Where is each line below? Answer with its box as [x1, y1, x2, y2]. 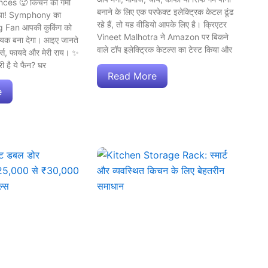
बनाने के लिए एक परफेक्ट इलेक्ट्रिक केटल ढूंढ [97, 6, 234, 17]
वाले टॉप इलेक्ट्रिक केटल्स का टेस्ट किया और [97, 44, 232, 54]
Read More [108, 69, 157, 82]
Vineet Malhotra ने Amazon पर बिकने [97, 31, 229, 42]
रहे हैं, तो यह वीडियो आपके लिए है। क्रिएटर [97, 19, 227, 29]
